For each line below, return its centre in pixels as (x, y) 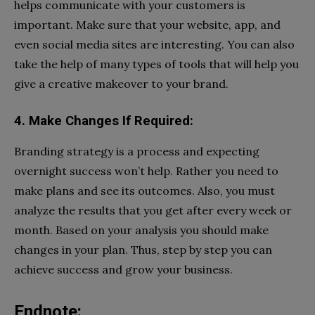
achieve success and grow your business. (123, 269)
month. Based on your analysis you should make (141, 230)
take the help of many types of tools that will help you (156, 64)
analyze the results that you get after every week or (153, 210)
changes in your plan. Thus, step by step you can (143, 249)
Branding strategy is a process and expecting (137, 151)
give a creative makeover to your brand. (121, 83)
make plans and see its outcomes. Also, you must (144, 190)
